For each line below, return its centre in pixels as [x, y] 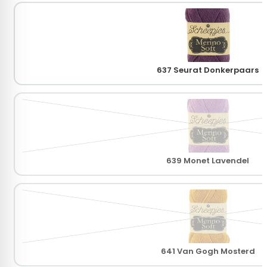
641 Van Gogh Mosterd [208, 252]
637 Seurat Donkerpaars [208, 70]
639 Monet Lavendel [208, 161]
